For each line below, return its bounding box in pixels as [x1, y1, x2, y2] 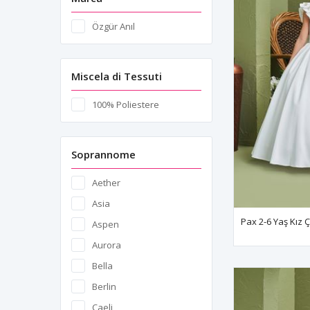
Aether [92, 176, 120, 189]
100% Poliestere [92, 98, 159, 111]
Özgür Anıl [92, 20, 135, 33]
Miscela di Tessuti [71, 69, 162, 83]
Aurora [92, 239, 121, 251]
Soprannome [71, 147, 136, 161]
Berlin [92, 280, 116, 293]
